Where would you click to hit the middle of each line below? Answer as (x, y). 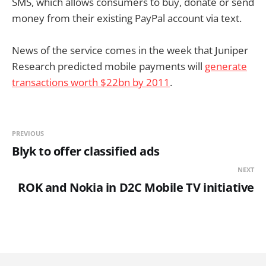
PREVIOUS (28, 133)
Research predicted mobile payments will (108, 66)
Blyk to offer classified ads (86, 151)
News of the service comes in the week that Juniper (130, 50)
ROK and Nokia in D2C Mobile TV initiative (136, 187)
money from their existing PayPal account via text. (127, 18)
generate (226, 66)
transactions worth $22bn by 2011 (91, 82)
